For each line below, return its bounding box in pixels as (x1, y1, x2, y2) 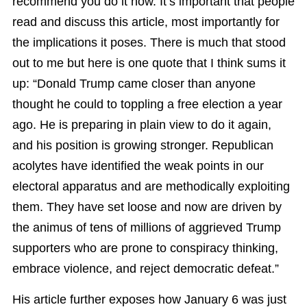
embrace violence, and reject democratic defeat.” (12, 262, 279, 276)
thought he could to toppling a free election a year (12, 97, 282, 112)
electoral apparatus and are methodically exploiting (12, 180, 290, 194)
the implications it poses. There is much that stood (12, 36, 286, 50)
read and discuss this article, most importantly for (12, 15, 280, 29)
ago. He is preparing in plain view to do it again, (12, 118, 271, 132)
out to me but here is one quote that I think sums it (12, 56, 286, 71)
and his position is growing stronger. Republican (12, 138, 273, 153)
